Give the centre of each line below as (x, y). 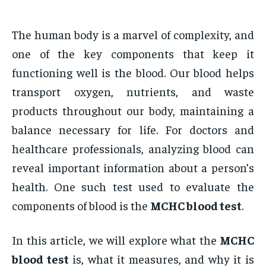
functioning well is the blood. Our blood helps (133, 72)
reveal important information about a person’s (133, 167)
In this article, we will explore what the (116, 240)
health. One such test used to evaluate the (133, 186)
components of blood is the (81, 205)
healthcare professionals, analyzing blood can (133, 148)
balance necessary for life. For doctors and (133, 129)
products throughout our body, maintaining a (133, 110)
